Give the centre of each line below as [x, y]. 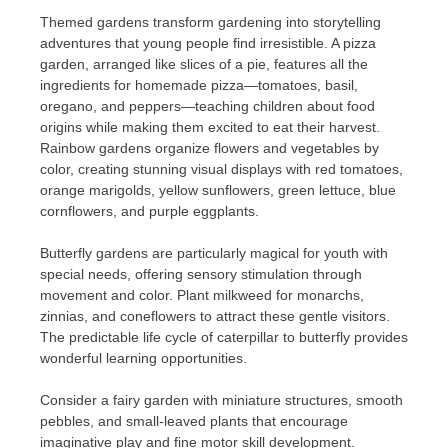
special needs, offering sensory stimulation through [201, 273]
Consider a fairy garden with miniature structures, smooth [221, 399]
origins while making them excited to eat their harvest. [210, 126]
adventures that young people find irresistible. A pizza [208, 42]
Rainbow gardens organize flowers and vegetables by [209, 147]
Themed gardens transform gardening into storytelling [210, 21]
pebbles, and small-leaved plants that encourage [194, 420]
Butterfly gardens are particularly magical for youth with [214, 252]
